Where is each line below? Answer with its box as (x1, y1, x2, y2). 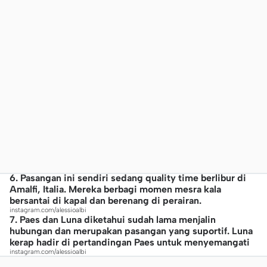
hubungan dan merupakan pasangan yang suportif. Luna (10, 225, 253, 237)
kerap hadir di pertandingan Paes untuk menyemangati (10, 237, 250, 248)
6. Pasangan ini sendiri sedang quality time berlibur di (10, 172, 246, 184)
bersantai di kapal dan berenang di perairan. (10, 195, 201, 206)
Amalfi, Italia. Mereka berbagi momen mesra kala (10, 184, 221, 195)
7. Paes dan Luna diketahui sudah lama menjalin (10, 214, 216, 225)
